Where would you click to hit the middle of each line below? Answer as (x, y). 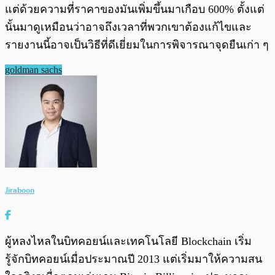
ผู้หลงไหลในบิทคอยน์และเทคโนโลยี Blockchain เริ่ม (128, 242)
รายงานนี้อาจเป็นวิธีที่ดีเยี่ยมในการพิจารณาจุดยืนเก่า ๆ (137, 45)
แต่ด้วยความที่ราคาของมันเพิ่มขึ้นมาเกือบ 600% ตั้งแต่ (135, 9)
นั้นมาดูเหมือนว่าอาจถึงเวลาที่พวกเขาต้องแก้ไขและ (128, 27)
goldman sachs (33, 69)
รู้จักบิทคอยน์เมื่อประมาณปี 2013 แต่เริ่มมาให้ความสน (134, 259)
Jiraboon (20, 190)
